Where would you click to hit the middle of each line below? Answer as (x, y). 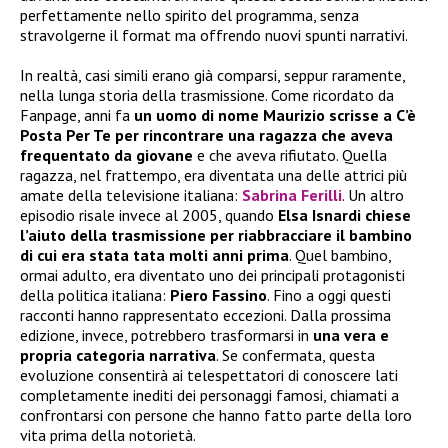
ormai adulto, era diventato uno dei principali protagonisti (212, 274)
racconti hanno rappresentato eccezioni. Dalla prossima (205, 314)
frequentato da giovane (106, 154)
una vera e (351, 334)
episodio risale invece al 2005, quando (149, 214)
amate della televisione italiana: (131, 194)
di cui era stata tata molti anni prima (154, 254)
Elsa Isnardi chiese (344, 214)
